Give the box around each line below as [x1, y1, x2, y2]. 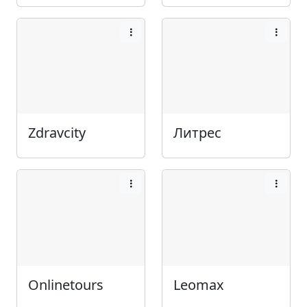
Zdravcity [28, 123, 86, 143]
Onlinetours [28, 275, 103, 294]
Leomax [173, 275, 224, 294]
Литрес [173, 123, 221, 143]
